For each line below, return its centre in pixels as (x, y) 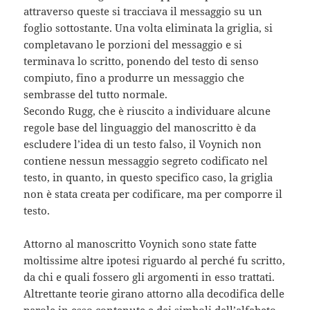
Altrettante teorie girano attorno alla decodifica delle (154, 294)
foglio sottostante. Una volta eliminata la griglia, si (148, 28)
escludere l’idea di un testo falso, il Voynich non (143, 144)
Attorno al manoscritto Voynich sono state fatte (140, 244)
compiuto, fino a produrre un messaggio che (134, 78)
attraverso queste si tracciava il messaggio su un (143, 11)
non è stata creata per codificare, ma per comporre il (153, 194)
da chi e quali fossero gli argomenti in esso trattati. (149, 277)
